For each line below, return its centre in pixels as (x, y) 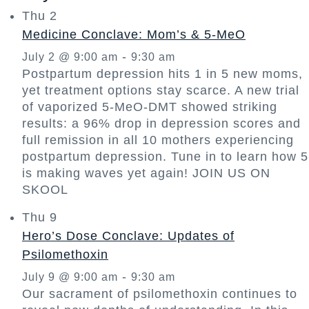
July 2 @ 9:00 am (70, 57)
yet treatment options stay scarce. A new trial (161, 90)
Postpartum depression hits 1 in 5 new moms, (162, 73)
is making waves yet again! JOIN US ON (146, 173)
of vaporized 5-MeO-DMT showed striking (150, 107)
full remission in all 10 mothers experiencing (158, 140)
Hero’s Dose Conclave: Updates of (128, 236)
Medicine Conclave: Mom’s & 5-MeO (134, 34)
